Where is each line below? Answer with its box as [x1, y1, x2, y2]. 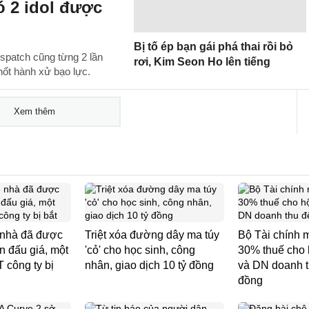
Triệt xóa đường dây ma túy [85, 229, 219, 241]
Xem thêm [13, 106, 55, 117]
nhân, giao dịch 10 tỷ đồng [85, 259, 214, 271]
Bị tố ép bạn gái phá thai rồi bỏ [134, 41, 293, 52]
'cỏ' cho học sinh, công [85, 244, 195, 256]
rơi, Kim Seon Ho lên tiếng [134, 56, 270, 68]
